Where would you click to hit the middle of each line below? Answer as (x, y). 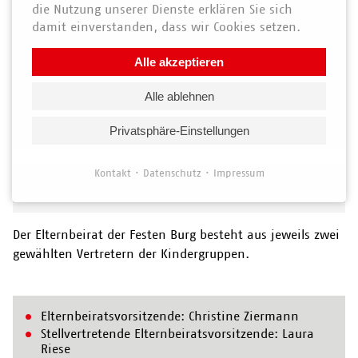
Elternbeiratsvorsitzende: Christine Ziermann (170, 316)
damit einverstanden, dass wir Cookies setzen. (166, 26)
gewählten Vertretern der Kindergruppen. (131, 253)
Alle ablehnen (179, 96)
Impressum (239, 173)
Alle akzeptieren (179, 62)
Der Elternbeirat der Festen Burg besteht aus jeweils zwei (176, 234)
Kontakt (112, 173)
